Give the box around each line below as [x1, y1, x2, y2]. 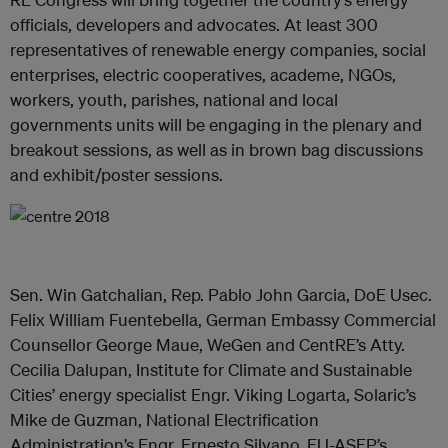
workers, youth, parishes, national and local [10, 89, 338, 111]
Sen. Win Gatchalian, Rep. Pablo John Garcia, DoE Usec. [10, 284, 432, 306]
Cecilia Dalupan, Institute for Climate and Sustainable [10, 359, 412, 381]
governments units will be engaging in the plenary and [10, 114, 422, 136]
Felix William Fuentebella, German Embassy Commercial [10, 309, 436, 331]
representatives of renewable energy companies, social [10, 39, 426, 61]
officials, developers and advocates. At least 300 [10, 14, 378, 36]
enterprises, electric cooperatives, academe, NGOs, [10, 64, 396, 86]
